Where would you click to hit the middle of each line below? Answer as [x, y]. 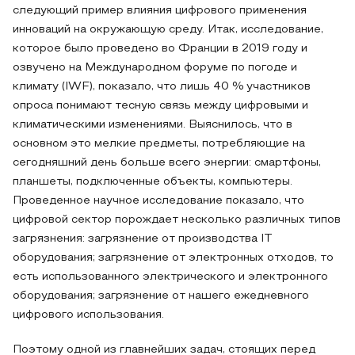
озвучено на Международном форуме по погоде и [155, 68]
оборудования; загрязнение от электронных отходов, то [173, 258]
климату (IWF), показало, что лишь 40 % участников [162, 87]
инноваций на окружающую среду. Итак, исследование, [168, 30]
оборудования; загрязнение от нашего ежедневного [161, 296]
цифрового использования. [88, 315]
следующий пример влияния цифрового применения [160, 11]
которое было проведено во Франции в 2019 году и [160, 49]
